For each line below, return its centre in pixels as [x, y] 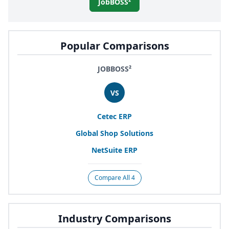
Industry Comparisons [114, 219]
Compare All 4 [114, 178]
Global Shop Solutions [114, 133]
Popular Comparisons [114, 46]
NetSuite [108, 150]
